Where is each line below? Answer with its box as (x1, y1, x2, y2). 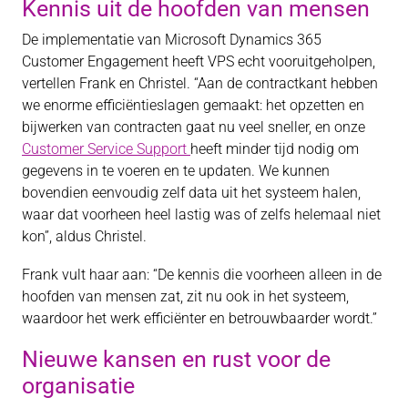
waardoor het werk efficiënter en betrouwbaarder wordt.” (22, 310, 377, 328)
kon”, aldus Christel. (22, 228, 147, 246)
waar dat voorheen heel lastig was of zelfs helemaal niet (22, 206, 381, 224)
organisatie (22, 372, 135, 400)
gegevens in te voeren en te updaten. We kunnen (22, 162, 330, 180)
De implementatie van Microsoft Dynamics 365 (22, 31, 321, 49)
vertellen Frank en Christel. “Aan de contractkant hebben (22, 75, 378, 93)
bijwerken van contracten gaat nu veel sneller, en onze (22, 118, 365, 137)
